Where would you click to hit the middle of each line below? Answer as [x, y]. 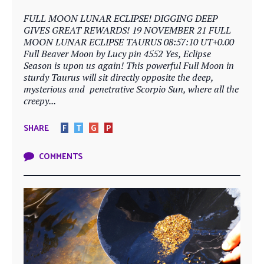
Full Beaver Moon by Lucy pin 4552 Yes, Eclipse [117, 54]
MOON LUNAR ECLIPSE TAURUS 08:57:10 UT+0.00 [129, 42]
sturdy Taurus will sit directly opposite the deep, [118, 77]
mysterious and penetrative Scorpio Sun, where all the [131, 89]
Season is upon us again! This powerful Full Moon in [129, 65]
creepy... [40, 101]
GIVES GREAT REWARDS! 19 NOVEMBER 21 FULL [127, 30]
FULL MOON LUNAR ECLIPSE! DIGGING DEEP [121, 18]
